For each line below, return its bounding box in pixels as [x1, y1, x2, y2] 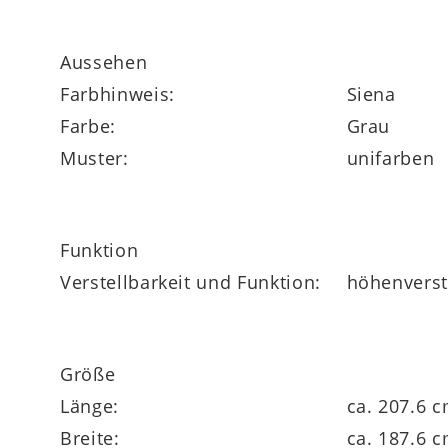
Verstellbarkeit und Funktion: [60, 269, 321, 294]
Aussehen [60, 49, 148, 74]
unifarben [346, 145, 435, 170]
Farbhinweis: [60, 81, 175, 106]
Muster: [60, 145, 129, 170]
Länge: [60, 393, 119, 418]
